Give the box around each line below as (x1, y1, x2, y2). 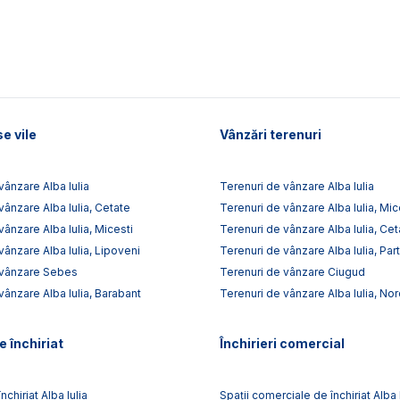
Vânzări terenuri (220, 126, 321, 142)
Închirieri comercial (220, 335, 345, 351)
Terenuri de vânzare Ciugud (220, 264, 365, 279)
